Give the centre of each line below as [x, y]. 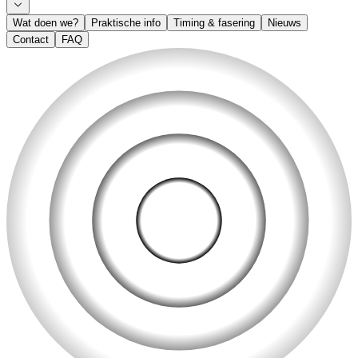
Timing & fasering [214, 23]
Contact [31, 40]
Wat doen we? [46, 23]
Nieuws [284, 23]
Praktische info [126, 23]
